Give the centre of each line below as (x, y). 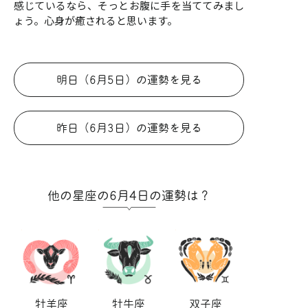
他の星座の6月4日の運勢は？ (129, 196)
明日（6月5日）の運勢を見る (129, 80)
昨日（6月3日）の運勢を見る (129, 128)
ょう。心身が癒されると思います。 (96, 21)
